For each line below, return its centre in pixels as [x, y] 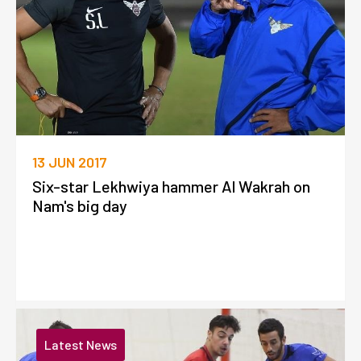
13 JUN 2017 [70, 162]
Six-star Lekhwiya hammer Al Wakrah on [171, 186]
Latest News [81, 345]
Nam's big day [80, 205]
